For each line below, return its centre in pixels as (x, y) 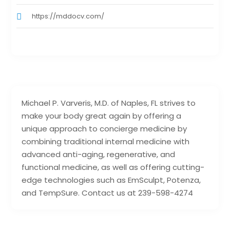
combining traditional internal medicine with (106, 142)
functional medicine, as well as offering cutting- (113, 167)
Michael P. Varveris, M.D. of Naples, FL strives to (109, 103)
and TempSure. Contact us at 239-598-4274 (108, 193)
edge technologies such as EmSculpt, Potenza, (111, 180)
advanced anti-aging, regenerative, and (99, 155)
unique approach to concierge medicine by (104, 129)
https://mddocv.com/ (68, 16)
